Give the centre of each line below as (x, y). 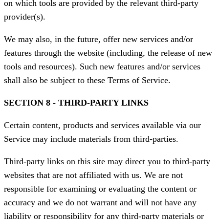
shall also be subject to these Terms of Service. (87, 80)
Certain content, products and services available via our (102, 125)
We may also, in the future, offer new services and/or (99, 39)
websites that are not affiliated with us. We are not (93, 175)
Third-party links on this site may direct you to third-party (107, 162)
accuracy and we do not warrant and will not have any (100, 203)
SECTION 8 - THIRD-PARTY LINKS (76, 103)
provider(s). (25, 17)
